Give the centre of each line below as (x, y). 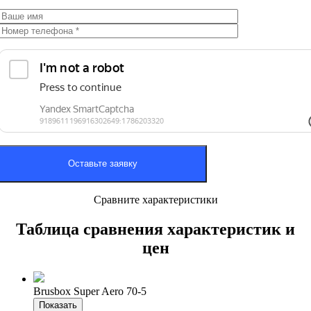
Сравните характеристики (155, 200)
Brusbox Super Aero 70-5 (90, 292)
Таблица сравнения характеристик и (155, 229)
